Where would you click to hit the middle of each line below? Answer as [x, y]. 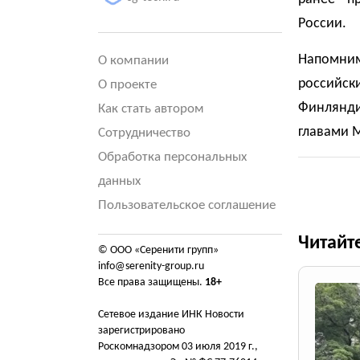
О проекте [127, 85]
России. [322, 24]
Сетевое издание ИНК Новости [171, 315]
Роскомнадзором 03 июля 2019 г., [178, 347]
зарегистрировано [141, 331]
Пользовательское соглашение [187, 205]
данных [119, 181]
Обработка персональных [172, 157]
